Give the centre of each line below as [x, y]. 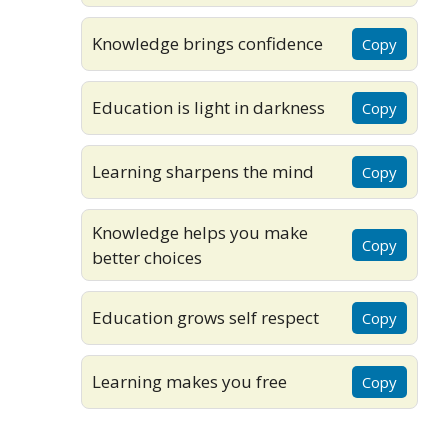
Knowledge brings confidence [207, 44]
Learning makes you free [189, 382]
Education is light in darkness [208, 108]
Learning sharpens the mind [203, 172]
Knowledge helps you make [200, 232]
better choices [147, 257]
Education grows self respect [205, 318]
